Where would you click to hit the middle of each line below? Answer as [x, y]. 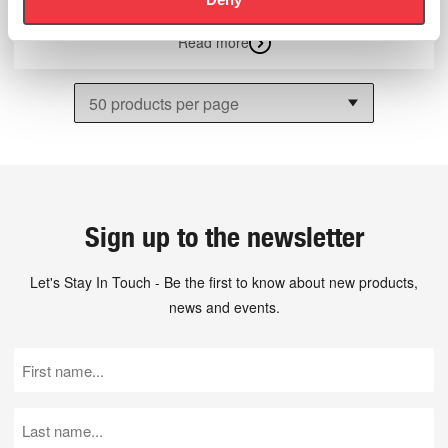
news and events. [224, 307]
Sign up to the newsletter [224, 237]
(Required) [46, 408]
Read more [213, 42]
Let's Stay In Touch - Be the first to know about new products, [224, 282]
